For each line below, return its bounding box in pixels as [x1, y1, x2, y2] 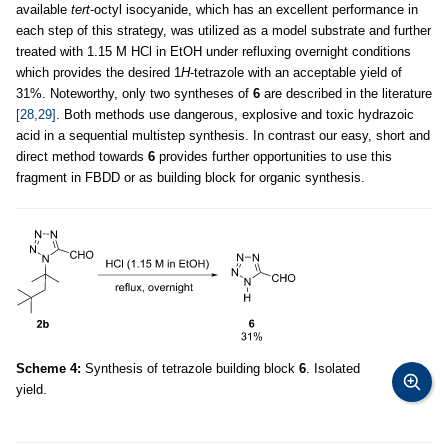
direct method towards [16, 149, 148, 165]
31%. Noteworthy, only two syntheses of [16, 86, 253, 102]
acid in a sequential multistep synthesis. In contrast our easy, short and [16, 128, 430, 144]
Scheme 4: [16, 361, 81, 377]
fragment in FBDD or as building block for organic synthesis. [16, 170, 365, 186]
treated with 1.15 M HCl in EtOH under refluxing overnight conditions [16, 44, 411, 60]
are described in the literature [260, 86, 432, 102]
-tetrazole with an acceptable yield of [190, 65, 402, 81]
